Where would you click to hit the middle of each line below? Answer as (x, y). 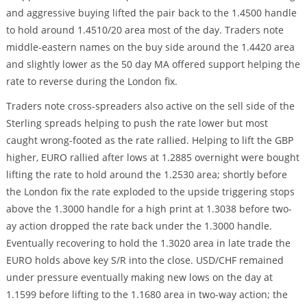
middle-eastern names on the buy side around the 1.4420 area (150, 47)
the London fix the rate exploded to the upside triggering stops (150, 191)
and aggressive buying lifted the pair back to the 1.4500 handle (151, 13)
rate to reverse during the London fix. (91, 82)
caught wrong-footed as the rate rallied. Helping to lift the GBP (149, 140)
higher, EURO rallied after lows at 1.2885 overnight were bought (152, 157)
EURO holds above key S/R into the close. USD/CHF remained (145, 260)
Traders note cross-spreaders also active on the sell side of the (150, 106)
